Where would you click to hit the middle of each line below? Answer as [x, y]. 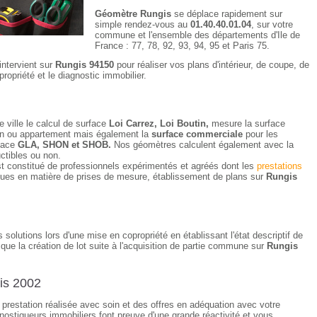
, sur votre [272, 24]
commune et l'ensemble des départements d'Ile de [197, 35]
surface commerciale [197, 134]
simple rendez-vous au [143, 24]
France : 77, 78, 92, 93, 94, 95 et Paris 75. [182, 46]
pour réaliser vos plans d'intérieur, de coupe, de [212, 65]
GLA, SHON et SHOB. [64, 145]
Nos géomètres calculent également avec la [202, 145]
